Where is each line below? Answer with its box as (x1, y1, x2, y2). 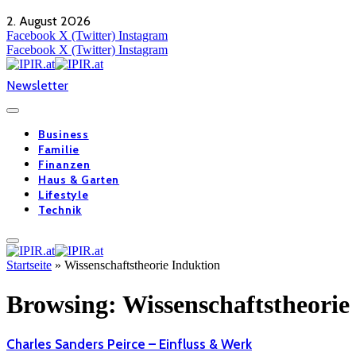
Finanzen (38, 157, 91, 172)
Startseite (6, 258, 52, 273)
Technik (38, 203, 82, 218)
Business (38, 127, 89, 142)
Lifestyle (38, 188, 89, 203)
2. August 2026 (6, 14, 91, 29)
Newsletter (6, 78, 68, 94)
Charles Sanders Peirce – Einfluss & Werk (6, 336, 252, 353)
